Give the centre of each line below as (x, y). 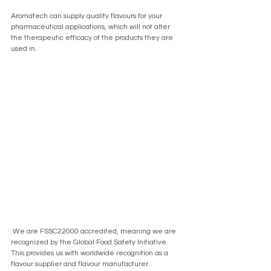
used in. (24, 49)
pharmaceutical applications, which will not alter (91, 27)
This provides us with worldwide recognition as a (90, 253)
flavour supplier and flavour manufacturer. (81, 264)
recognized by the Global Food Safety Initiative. (90, 243)
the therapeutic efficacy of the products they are (93, 38)
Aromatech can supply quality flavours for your (87, 16)
